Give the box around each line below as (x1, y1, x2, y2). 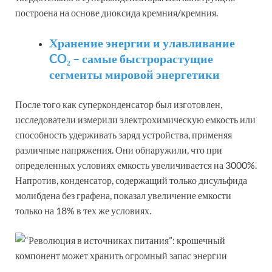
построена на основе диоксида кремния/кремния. (15, 7, 218, 19)
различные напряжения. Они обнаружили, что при (15, 144, 222, 156)
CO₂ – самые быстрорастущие (49, 51, 213, 66)
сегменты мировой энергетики (49, 67, 220, 82)
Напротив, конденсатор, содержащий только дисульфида (15, 174, 247, 186)
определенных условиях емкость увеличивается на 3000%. (15, 159, 257, 171)
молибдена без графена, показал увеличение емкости (15, 189, 231, 202)
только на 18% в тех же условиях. (15, 205, 151, 217)
